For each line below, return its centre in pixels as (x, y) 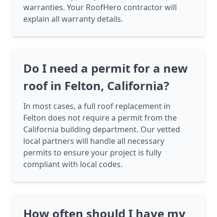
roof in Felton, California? (96, 86)
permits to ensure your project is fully (92, 153)
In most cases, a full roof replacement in (97, 106)
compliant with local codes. (73, 164)
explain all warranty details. (73, 19)
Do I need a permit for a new (106, 68)
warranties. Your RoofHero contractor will (100, 8)
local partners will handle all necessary (94, 141)
